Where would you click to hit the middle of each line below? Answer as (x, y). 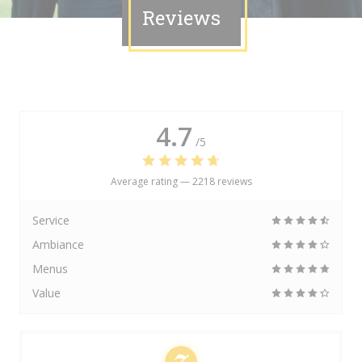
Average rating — (151, 181)
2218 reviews (222, 181)
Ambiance (58, 244)
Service (51, 220)
